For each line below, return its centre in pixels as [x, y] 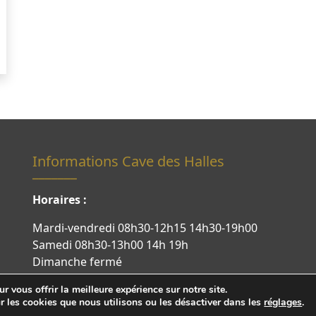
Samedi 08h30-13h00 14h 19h [110, 244]
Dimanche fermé [77, 261]
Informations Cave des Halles [128, 161]
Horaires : [60, 199]
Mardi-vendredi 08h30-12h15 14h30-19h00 [145, 227]
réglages [283, 302]
